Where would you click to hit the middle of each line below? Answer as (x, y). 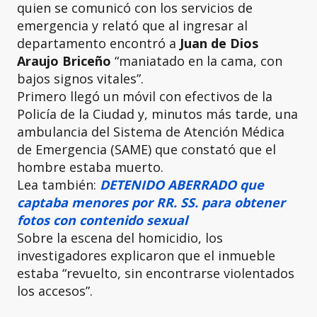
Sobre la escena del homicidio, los (120, 238)
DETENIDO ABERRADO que (182, 185)
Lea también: (58, 185)
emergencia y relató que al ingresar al (132, 25)
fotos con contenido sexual (102, 220)
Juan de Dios (219, 43)
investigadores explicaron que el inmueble (146, 255)
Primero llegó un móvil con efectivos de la (145, 96)
